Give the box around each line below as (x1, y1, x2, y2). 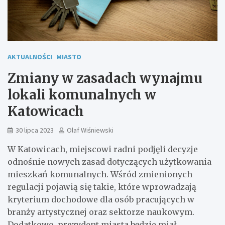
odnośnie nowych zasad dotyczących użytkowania (8, 156, 211, 167)
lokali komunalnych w (8, 86, 156, 103)
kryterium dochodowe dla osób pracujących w (8, 194, 194, 204)
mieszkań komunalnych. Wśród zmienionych (8, 169, 192, 179)
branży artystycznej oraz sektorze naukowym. (8, 206, 194, 217)
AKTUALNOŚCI (8, 52, 52, 61)
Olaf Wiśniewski (67, 125, 114, 135)
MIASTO (56, 52, 81, 61)
